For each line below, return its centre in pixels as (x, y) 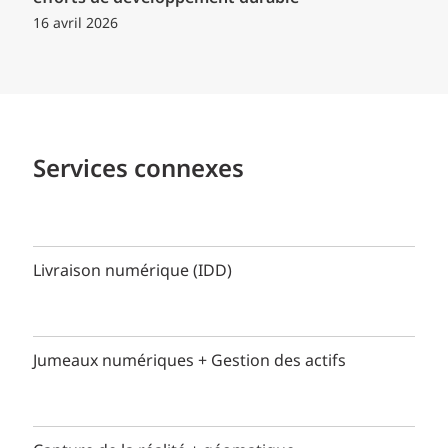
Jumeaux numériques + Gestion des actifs (189, 362)
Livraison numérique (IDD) (132, 272)
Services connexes (138, 170)
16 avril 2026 (75, 24)
